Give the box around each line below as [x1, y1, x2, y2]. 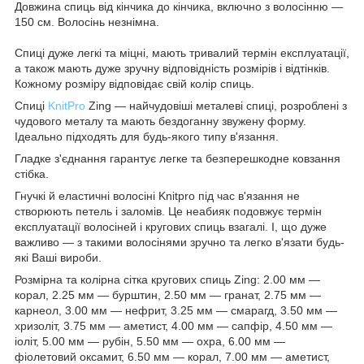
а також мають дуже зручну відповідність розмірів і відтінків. [15, 61, 330, 75]
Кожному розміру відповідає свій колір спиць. [15, 76, 254, 90]
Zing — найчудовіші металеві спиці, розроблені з [85, 98, 347, 112]
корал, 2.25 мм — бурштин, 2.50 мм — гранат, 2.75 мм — [15, 288, 321, 301]
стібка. [15, 167, 49, 180]
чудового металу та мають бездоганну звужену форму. [15, 114, 306, 128]
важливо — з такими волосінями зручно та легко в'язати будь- [15, 235, 344, 249]
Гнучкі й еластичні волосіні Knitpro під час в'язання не [15, 188, 300, 202]
